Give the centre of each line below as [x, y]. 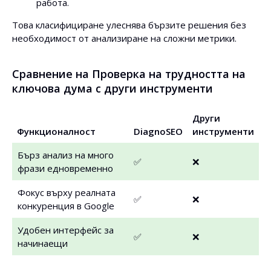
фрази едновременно [65, 168]
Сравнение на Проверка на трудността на [129, 74]
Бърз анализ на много [66, 155]
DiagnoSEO [158, 131]
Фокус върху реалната [67, 192]
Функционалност [56, 131]
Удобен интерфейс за [66, 230]
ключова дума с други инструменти [113, 88]
